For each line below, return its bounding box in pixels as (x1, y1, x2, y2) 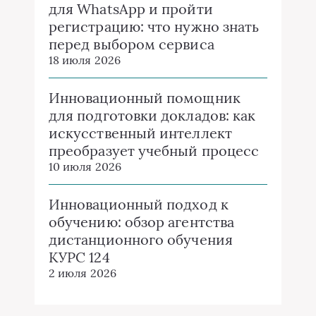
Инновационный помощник (49, 89, 241, 107)
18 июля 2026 (49, 53, 121, 68)
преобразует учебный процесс (49, 142, 260, 160)
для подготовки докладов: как (49, 107, 256, 125)
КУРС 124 (49, 248, 110, 267)
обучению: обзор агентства (49, 213, 235, 231)
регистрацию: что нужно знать (49, 18, 260, 36)
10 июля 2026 (49, 159, 121, 174)
